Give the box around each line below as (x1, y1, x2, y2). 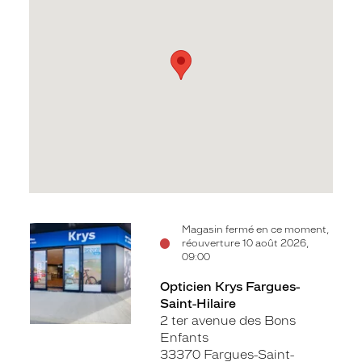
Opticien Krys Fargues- (159, 280, 300, 294)
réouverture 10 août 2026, (182, 238, 309, 249)
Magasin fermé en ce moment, (182, 224, 330, 235)
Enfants (159, 330, 208, 345)
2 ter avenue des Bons (159, 314, 296, 328)
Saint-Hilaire (159, 297, 236, 311)
